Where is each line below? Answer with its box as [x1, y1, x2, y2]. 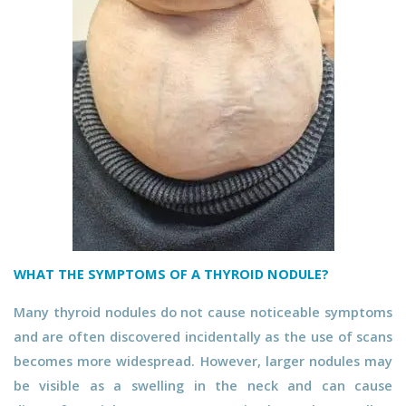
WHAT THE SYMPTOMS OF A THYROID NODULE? [13, 264, 329, 283]
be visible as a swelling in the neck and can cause [13, 375, 393, 394]
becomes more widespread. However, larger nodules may [13, 351, 393, 370]
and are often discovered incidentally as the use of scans [13, 326, 393, 345]
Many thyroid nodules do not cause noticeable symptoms [13, 302, 393, 321]
